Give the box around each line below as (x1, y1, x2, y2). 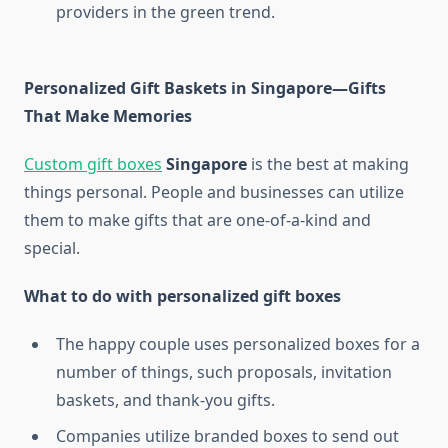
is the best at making (247, 153, 409, 176)
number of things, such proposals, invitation (56, 361, 392, 384)
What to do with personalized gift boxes (24, 285, 341, 308)
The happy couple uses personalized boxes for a (56, 333, 420, 356)
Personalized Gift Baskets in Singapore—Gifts (24, 77, 386, 100)
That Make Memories (24, 105, 192, 128)
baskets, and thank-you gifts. (56, 389, 275, 412)
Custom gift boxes (24, 153, 162, 176)
